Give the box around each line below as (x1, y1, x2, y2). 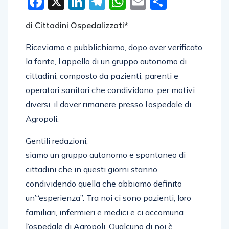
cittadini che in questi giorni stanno (26, 164, 157, 174)
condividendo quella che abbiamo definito (26, 178, 182, 189)
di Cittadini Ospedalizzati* (26, 19, 128, 30)
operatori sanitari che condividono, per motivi (26, 84, 195, 95)
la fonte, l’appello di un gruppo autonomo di (26, 56, 187, 66)
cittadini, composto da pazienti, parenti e (26, 70, 178, 81)
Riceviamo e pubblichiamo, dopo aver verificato (26, 41, 202, 52)
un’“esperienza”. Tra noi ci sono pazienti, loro (26, 192, 191, 203)
